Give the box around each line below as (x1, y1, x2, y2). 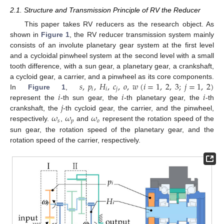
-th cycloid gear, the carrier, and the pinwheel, (63, 104, 214, 112)
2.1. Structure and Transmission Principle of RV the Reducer (10, 5, 200, 14)
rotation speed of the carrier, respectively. (10, 135, 140, 144)
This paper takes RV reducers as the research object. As (24, 20, 214, 28)
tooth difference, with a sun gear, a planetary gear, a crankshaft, (10, 62, 214, 70)
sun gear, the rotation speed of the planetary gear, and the (10, 125, 214, 133)
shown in (10, 30, 41, 38)
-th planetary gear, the (123, 93, 203, 102)
